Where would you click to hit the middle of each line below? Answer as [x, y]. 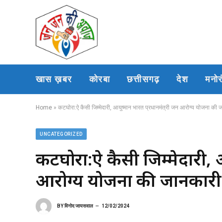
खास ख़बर [54, 79]
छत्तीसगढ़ [143, 79]
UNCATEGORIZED [61, 134]
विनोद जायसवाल [79, 206]
